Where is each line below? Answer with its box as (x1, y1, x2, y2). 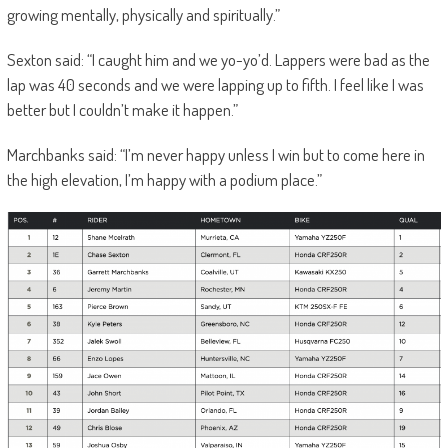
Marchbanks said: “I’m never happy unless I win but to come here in (6, 144, 425, 166)
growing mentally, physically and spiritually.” (6, 4, 280, 26)
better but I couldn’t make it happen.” (6, 99, 238, 121)
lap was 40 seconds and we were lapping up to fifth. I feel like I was (6, 74, 424, 96)
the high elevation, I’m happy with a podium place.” (6, 169, 322, 191)
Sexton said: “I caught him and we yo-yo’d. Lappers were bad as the (6, 49, 430, 71)
